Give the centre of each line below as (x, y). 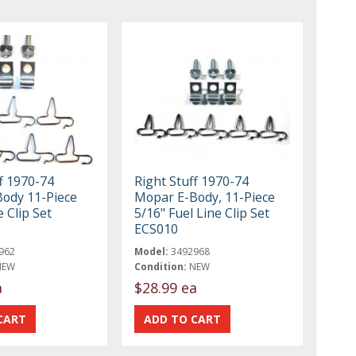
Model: (152, 251)
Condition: (161, 266)
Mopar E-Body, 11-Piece (205, 197)
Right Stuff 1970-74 (192, 181)
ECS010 (157, 228)
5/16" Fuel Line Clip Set (202, 213)
